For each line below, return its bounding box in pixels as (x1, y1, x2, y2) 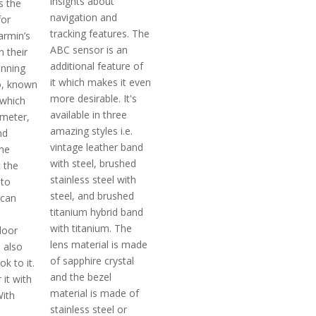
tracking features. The (50, 27, 150, 41)
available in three (50, 108, 128, 122)
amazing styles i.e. (50, 124, 133, 138)
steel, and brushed (50, 189, 135, 203)
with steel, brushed (50, 157, 137, 171)
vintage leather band (50, 140, 144, 154)
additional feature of (50, 59, 144, 73)
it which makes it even (50, 75, 152, 90)
